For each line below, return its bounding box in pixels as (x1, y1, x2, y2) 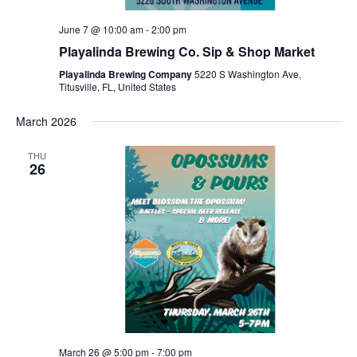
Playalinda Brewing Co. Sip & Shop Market (58, 42, 315, 61)
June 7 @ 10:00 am (58, 22, 143, 37)
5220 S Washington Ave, (194, 67, 301, 81)
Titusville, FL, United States (58, 80, 176, 94)
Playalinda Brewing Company (58, 67, 194, 82)
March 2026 (15, 113, 76, 130)
